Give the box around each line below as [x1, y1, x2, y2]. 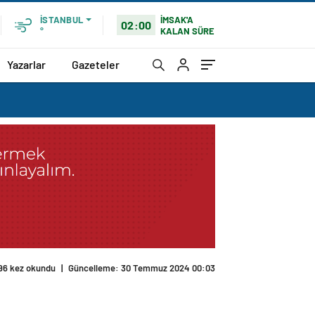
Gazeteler [72, 57, 120, 71]
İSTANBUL [40, 14, 83, 25]
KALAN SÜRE [160, 25, 215, 37]
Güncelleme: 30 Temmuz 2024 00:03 [68, 262, 215, 274]
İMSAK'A [160, 13, 194, 25]
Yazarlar [7, 57, 46, 71]
